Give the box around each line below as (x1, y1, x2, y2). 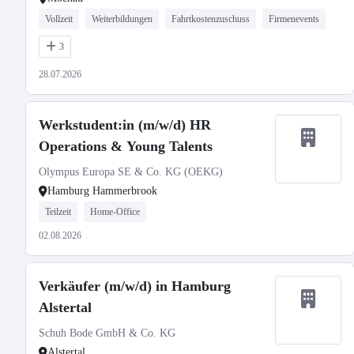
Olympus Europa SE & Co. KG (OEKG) (39, 166, 223, 178)
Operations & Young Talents (39, 138, 213, 154)
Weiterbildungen (92, 13, 153, 24)
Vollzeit (45, 13, 73, 24)
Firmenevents (269, 13, 319, 24)
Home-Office (90, 206, 140, 217)
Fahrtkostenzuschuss (171, 13, 250, 24)
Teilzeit (45, 206, 71, 217)
